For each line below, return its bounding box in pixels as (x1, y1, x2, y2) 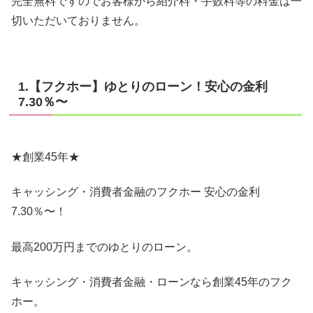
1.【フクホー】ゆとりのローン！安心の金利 (18, 79, 268, 94)
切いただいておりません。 (11, 15, 145, 27)
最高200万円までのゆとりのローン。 (11, 240, 198, 253)
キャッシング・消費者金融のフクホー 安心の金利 (11, 186, 260, 198)
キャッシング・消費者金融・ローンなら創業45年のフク (11, 275, 292, 288)
